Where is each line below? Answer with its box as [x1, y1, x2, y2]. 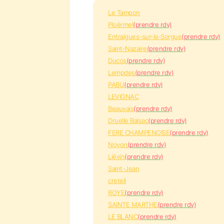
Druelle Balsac [108, 116, 148, 124]
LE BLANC [108, 212, 137, 220]
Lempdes [108, 68, 135, 76]
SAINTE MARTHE [108, 200, 157, 208]
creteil [108, 176, 126, 184]
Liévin [108, 152, 124, 160]
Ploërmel [108, 20, 133, 28]
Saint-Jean [108, 164, 139, 172]
